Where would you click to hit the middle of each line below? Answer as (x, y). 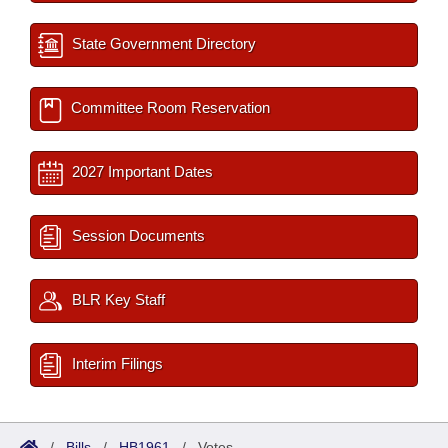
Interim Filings (115, 363)
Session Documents (136, 235)
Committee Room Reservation (168, 107)
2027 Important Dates (140, 171)
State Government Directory (162, 43)
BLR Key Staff (116, 299)
